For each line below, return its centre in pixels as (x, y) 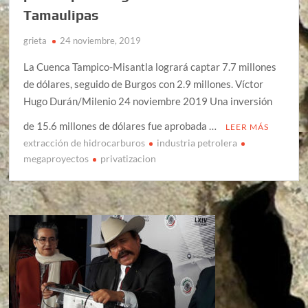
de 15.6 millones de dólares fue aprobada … (121, 125)
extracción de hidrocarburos (85, 142)
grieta (35, 40)
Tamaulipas (62, 14)
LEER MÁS (247, 126)
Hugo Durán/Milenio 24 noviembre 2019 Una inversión (148, 101)
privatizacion (129, 158)
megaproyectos (56, 158)
